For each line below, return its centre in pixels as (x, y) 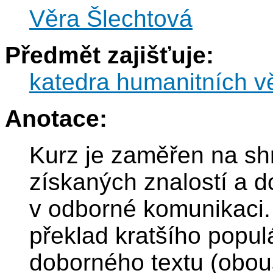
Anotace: (56, 119)
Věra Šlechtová (111, 19)
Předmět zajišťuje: (109, 55)
